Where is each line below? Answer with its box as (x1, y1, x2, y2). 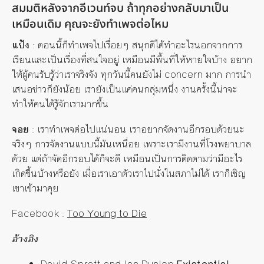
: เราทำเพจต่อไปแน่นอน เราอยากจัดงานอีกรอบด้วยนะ (29, 121, 245, 137)
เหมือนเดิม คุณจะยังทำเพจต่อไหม (12, 16, 169, 31)
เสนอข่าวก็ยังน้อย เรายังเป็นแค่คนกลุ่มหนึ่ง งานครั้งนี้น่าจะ (12, 81, 237, 97)
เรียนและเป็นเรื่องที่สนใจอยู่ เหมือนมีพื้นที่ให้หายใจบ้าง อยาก (12, 52, 252, 68)
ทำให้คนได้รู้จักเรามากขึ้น (12, 96, 111, 112)
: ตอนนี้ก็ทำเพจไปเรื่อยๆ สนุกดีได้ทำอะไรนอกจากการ (29, 37, 242, 53)
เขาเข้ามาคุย (12, 180, 58, 196)
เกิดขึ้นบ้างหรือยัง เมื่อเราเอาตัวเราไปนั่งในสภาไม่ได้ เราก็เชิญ (12, 166, 246, 181)
